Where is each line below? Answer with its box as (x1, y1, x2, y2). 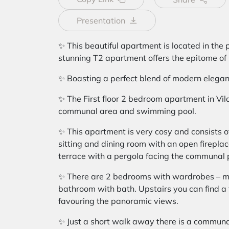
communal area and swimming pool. (58, 106, 196, 116)
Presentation (77, 15, 125, 26)
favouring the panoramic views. (58, 196, 178, 206)
